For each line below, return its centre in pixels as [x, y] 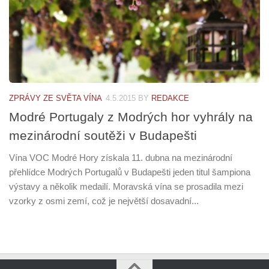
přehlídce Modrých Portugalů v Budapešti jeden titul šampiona [130, 172]
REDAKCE [170, 98]
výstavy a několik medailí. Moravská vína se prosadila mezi [126, 187]
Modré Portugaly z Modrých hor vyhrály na [131, 117]
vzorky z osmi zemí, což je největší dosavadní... [104, 201]
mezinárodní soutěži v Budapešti [103, 136]
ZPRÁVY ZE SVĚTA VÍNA [56, 98]
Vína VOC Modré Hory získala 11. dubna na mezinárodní [121, 158]
